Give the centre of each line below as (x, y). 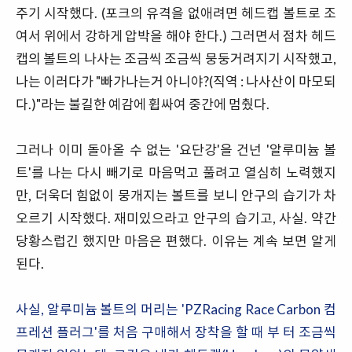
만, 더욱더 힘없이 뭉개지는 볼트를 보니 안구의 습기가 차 (176, 195)
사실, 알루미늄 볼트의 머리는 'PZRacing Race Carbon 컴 (176, 309)
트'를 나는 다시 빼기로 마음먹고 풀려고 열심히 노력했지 (176, 172)
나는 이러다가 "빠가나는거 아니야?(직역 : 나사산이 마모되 (176, 81)
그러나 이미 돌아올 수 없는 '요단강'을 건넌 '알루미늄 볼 (176, 150)
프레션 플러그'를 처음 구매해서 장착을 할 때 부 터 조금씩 (176, 332)
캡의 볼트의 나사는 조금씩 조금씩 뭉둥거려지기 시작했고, (176, 59)
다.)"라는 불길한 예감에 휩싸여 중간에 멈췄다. (143, 104)
